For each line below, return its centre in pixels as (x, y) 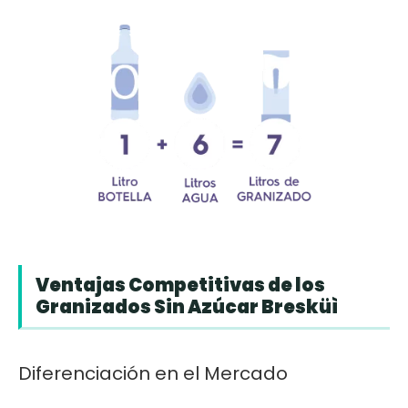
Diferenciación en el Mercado (153, 374)
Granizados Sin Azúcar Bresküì (187, 307)
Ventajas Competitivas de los (180, 286)
